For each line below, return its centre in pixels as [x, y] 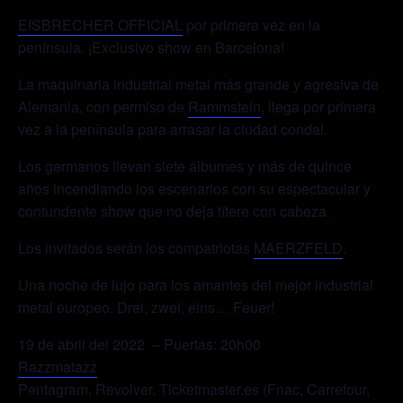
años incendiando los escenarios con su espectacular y [194, 189]
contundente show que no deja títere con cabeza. [174, 211]
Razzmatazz [58, 367]
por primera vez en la [251, 25]
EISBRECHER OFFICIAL [100, 25]
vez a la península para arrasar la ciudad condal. [173, 130]
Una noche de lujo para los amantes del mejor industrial [196, 285]
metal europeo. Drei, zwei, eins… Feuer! [146, 308]
